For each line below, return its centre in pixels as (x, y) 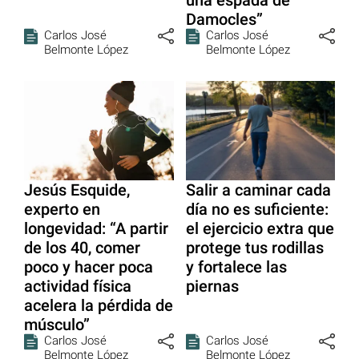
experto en (62, 210)
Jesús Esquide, (77, 190)
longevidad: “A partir (96, 229)
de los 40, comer (82, 248)
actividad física (78, 286)
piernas (212, 286)
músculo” (57, 325)
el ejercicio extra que (260, 229)
